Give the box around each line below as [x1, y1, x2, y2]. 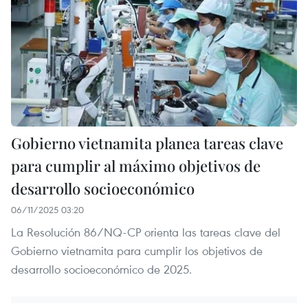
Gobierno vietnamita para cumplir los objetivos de [11, 242, 263, 258]
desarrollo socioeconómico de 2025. [11, 261, 192, 277]
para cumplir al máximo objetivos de [11, 155, 261, 176]
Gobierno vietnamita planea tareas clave [11, 132, 283, 153]
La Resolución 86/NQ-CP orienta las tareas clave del [11, 223, 280, 240]
